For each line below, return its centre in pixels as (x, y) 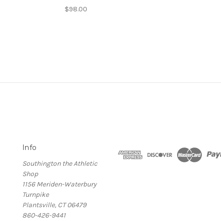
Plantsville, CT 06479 (54, 205)
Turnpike (36, 194)
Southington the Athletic (60, 163)
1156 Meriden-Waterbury (59, 184)
